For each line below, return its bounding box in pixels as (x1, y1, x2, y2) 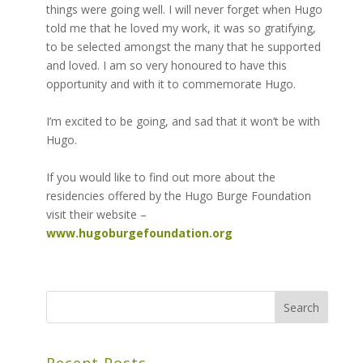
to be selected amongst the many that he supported (45, 39, 321, 55)
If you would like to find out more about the (45, 169, 275, 186)
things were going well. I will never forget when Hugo (45, 2, 322, 18)
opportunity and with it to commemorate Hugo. (45, 76, 296, 92)
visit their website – (45, 207, 147, 223)
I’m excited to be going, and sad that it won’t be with (45, 113, 320, 130)
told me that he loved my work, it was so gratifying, (45, 20, 316, 36)
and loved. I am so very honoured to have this (45, 58, 287, 74)
